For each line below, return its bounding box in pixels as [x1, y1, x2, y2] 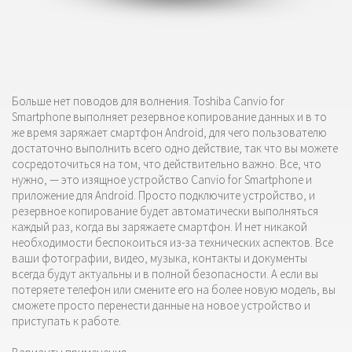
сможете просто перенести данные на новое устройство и [12, 297, 310, 313]
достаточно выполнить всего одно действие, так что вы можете [12, 140, 338, 156]
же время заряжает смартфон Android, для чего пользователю [12, 124, 327, 140]
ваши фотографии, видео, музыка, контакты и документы [12, 250, 307, 266]
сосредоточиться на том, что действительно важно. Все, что [12, 156, 321, 171]
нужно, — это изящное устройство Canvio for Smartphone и [12, 171, 312, 187]
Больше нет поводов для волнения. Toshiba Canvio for [12, 93, 284, 108]
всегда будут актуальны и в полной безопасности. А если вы [12, 266, 318, 281]
